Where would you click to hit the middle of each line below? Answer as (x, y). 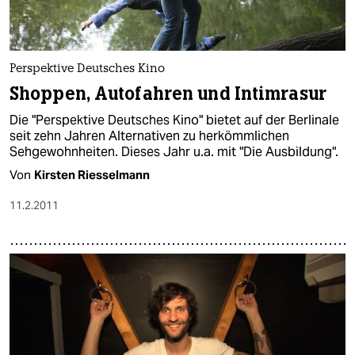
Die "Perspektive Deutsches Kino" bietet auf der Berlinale (174, 120)
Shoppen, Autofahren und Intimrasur (168, 94)
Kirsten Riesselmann (92, 174)
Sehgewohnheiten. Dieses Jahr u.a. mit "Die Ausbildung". (174, 151)
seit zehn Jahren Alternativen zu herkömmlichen (149, 136)
